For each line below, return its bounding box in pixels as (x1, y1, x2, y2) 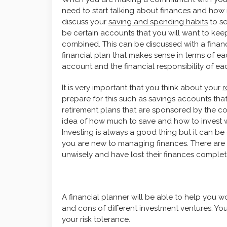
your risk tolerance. (62, 214, 130, 224)
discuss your (62, 17, 108, 26)
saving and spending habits (108, 17, 208, 26)
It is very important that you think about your (62, 83, 222, 92)
